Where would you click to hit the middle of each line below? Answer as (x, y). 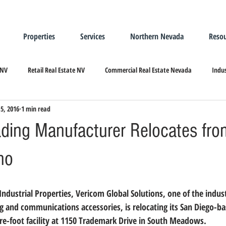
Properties (39, 36)
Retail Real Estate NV (56, 70)
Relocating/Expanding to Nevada (120, 110)
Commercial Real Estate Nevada (148, 70)
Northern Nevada (157, 36)
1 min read (36, 108)
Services (93, 36)
